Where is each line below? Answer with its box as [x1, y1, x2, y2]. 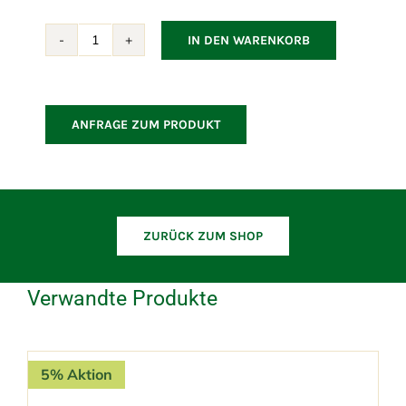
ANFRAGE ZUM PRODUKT [71, 116, 220, 132]
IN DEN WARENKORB [187, 32, 310, 48]
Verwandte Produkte [26, 285, 217, 311]
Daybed [93, 79, 143, 97]
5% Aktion [40, 364, 112, 383]
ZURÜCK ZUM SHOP [143, 227, 263, 244]
